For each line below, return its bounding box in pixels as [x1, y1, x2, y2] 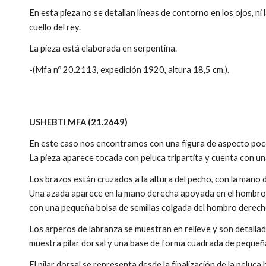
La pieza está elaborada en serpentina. [29, 43, 178, 53]
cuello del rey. [29, 22, 83, 32]
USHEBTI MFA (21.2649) [29, 117, 128, 127]
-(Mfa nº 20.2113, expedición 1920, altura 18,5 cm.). [29, 65, 230, 75]
